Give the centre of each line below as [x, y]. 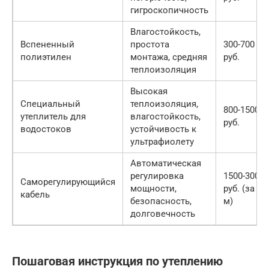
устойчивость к [163, 129]
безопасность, [161, 201]
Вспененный [47, 45]
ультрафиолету [162, 142]
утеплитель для [53, 117]
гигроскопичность [169, 11]
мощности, [153, 189]
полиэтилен [46, 57]
